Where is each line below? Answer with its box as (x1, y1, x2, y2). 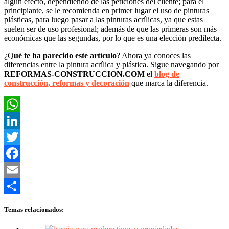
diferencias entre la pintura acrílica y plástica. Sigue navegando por (4, 60, 219, 69)
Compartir (4, 197, 37, 207)
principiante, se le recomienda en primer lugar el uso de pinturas (4, 6, 209, 15)
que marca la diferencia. (129, 78, 208, 87)
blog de (154, 69, 179, 78)
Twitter (4, 148, 27, 157)
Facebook (4, 165, 36, 174)
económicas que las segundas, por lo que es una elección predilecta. (4, 33, 221, 42)
